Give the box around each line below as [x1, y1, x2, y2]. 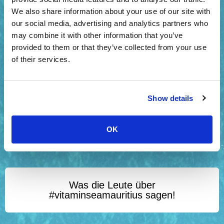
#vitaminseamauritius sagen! [48, 189, 175, 201]
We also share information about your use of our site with [11, 7, 210, 15]
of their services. [11, 55, 70, 63]
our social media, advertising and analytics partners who [11, 19, 208, 27]
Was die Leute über [68, 179, 155, 191]
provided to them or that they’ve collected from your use [11, 43, 206, 51]
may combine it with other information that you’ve [11, 31, 183, 39]
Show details [147, 93, 193, 102]
